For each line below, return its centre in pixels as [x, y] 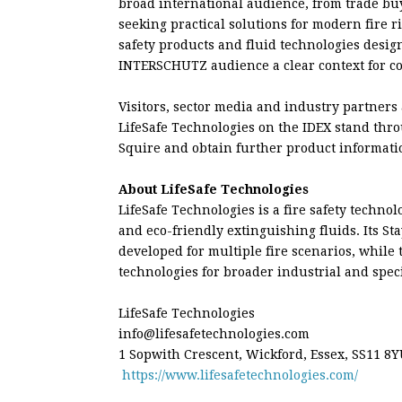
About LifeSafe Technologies [214, 189]
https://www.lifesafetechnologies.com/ [238, 375]
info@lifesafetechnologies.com [214, 334]
